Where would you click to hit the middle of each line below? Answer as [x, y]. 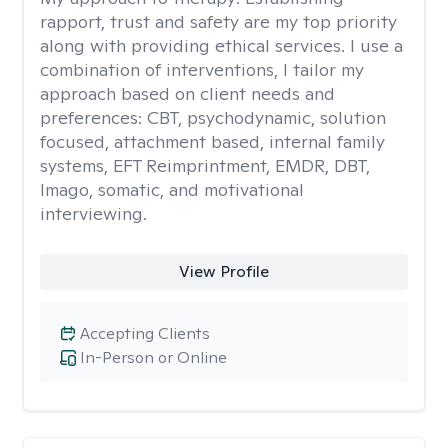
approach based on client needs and [187, 93]
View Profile [223, 271]
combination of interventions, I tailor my [202, 69]
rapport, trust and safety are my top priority [218, 21]
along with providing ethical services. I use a [221, 45]
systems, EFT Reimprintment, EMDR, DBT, [205, 165]
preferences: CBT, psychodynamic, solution [213, 117]
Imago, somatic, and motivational [172, 189]
